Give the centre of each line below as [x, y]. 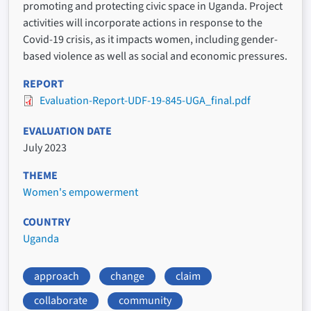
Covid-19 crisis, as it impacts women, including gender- [150, 40]
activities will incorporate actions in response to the [143, 23]
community [145, 301]
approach [57, 276]
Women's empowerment [81, 192]
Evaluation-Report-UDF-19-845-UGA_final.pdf [145, 101]
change [127, 276]
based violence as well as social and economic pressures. [155, 57]
